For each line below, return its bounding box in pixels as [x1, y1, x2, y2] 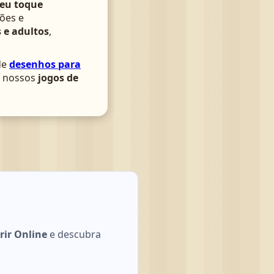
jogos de [38, 71, 78, 84]
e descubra [47, 227, 101, 241]
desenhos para [9, 57, 81, 71]
